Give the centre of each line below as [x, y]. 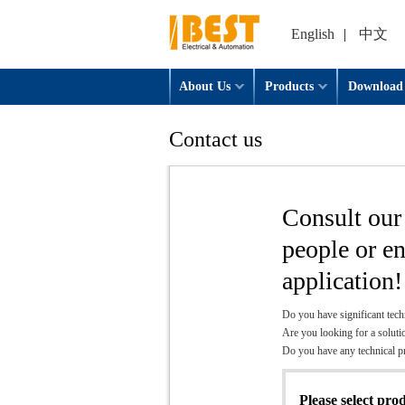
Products [289, 86]
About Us [205, 86]
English [313, 34]
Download [376, 86]
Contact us [216, 139]
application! [342, 281]
